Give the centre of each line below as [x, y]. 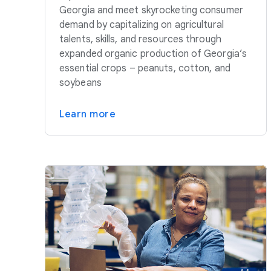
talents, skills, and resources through [140, 40]
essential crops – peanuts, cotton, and [145, 69]
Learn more [87, 115]
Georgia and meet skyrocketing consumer [151, 11]
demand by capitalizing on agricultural [142, 25]
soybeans [80, 83]
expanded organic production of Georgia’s [153, 54]
